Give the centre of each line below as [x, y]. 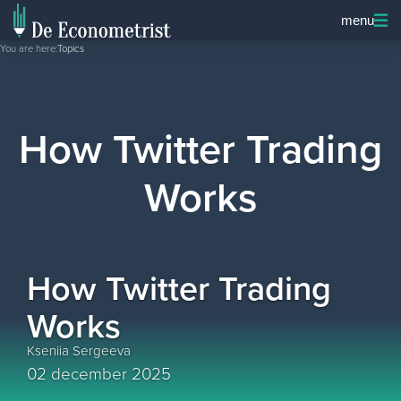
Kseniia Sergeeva [79, 350]
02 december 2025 [99, 374]
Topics [71, 48]
